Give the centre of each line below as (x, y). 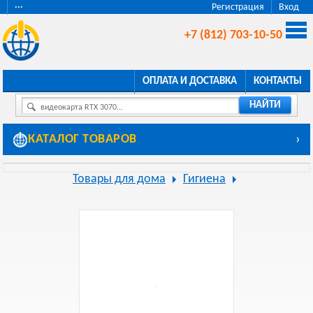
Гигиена (204, 179)
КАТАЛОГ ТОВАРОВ (82, 139)
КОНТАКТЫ (277, 81)
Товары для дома (119, 179)
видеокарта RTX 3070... (82, 107)
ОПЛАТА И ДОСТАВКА (189, 81)
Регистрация (238, 7)
